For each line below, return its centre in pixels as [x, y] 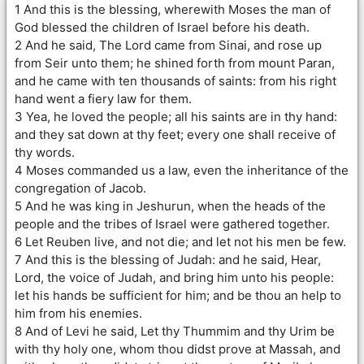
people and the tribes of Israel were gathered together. [172, 223]
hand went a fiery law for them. [103, 98]
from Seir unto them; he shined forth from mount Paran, [175, 63]
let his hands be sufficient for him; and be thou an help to [178, 295]
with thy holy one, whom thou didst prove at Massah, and [178, 349]
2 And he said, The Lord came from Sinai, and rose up [168, 45]
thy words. [45, 152]
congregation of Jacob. [80, 188]
